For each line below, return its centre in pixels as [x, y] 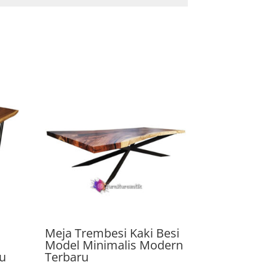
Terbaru [67, 257]
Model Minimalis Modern [114, 245]
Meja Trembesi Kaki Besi [112, 233]
